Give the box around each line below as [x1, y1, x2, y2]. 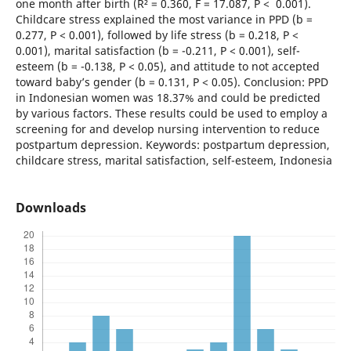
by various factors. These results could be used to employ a [15, 105, 327, 121]
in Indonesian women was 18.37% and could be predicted [15, 89, 320, 105]
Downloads [15, 198, 86, 216]
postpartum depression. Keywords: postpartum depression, [15, 136, 330, 152]
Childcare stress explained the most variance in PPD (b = [15, 11, 313, 27]
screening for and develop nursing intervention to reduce [15, 121, 320, 136]
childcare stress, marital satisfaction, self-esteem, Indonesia [15, 152, 332, 168]
